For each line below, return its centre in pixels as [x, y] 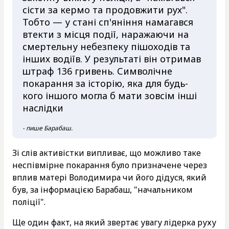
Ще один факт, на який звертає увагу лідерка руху [114, 222]
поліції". [30, 202]
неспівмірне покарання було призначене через [110, 165]
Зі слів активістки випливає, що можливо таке [107, 153]
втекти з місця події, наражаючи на [106, 34]
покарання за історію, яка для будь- [105, 83]
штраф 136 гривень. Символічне [97, 71]
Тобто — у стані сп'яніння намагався [108, 22]
